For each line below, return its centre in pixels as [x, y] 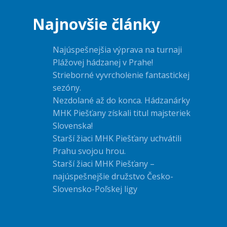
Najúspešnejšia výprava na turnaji [117, 50]
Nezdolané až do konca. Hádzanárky [121, 101]
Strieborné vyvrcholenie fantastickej [121, 75]
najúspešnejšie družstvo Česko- [113, 177]
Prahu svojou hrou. [89, 151]
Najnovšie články [96, 24]
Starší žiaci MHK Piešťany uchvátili [117, 139]
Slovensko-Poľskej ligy [95, 189]
